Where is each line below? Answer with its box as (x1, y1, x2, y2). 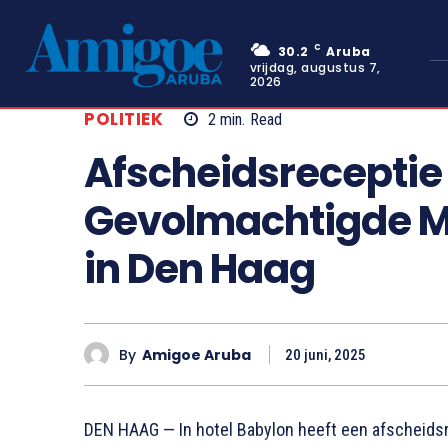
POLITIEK (84, 107, 163, 132)
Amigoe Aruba (142, 344, 251, 365)
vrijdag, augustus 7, (249, 59, 381, 76)
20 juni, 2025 (285, 346, 366, 365)
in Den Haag (84, 241, 315, 298)
